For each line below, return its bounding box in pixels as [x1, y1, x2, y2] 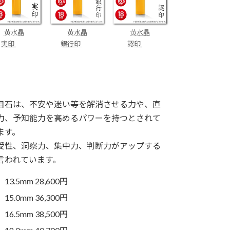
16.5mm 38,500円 [5, 209, 68, 219]
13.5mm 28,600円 [5, 176, 68, 186]
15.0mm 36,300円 [5, 193, 68, 203]
